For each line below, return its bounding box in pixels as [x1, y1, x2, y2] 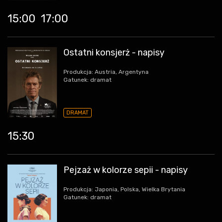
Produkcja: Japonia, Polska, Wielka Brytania [63, 185, 185, 193]
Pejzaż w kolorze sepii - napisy [63, 164, 188, 175]
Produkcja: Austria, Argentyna [63, 68, 149, 76]
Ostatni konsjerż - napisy [63, 47, 165, 58]
